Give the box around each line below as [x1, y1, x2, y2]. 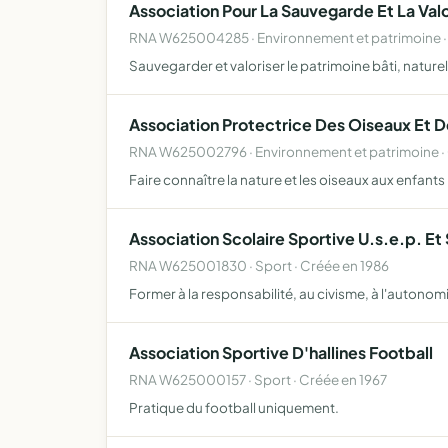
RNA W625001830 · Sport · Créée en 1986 [129, 257, 389, 274]
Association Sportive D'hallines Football [129, 342, 433, 363]
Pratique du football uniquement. [129, 399, 339, 416]
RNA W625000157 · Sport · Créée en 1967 [129, 371, 387, 388]
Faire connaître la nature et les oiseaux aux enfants [129, 171, 445, 188]
